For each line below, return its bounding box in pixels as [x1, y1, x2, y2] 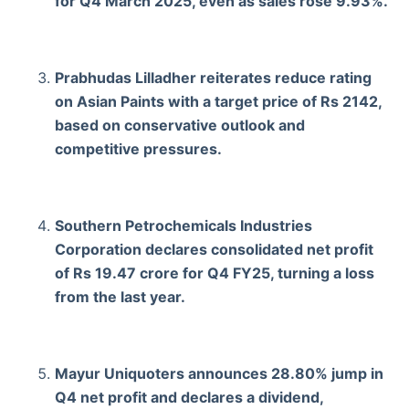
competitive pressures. [55, 139, 222, 158]
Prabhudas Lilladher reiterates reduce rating [55, 68, 372, 87]
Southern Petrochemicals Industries [55, 215, 312, 235]
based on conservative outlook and [55, 115, 305, 134]
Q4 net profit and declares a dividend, [55, 387, 323, 406]
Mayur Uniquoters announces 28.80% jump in [55, 363, 383, 383]
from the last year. [55, 287, 185, 306]
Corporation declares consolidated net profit [55, 239, 373, 258]
